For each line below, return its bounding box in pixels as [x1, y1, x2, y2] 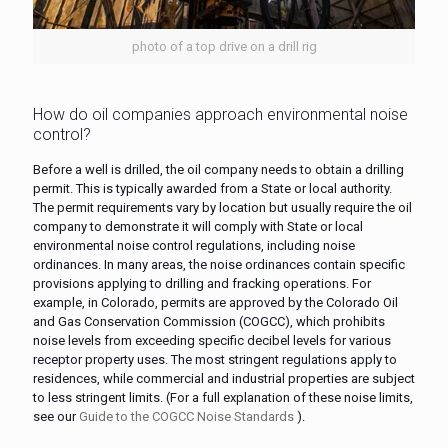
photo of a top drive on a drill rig [131, 38, 317, 54]
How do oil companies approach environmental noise [33, 104, 408, 124]
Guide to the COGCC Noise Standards [79, 408, 297, 424]
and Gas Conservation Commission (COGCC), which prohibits [33, 313, 385, 329]
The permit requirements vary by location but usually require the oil [33, 199, 412, 215]
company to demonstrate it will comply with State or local [33, 218, 363, 234]
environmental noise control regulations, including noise [33, 237, 355, 253]
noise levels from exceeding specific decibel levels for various [33, 332, 391, 348]
